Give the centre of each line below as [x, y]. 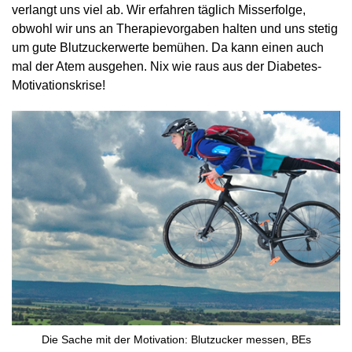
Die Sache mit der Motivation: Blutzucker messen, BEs [176, 339]
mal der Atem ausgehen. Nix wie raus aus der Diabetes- [167, 67]
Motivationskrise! [59, 86]
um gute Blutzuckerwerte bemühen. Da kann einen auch [168, 48]
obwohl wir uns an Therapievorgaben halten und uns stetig [175, 29]
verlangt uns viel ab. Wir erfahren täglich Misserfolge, [159, 10]
